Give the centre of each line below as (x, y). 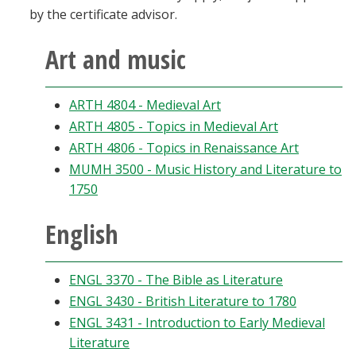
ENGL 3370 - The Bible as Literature (176, 280)
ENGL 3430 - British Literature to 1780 (183, 301)
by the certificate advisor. (103, 14)
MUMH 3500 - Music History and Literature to (205, 169)
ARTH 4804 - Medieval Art (145, 105)
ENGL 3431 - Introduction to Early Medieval (197, 323)
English (82, 234)
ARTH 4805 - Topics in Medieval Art (174, 126)
